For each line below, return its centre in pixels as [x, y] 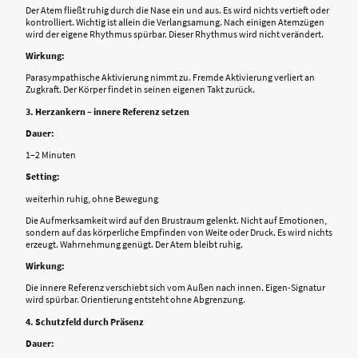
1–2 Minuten [51, 155]
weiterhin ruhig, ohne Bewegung [92, 198]
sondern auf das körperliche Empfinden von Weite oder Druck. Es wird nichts [179, 232]
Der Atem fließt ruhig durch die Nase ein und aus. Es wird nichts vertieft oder [177, 10]
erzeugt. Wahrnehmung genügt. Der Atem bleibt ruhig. [134, 244]
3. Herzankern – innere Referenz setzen [107, 111]
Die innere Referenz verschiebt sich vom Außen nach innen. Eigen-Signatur [175, 288]
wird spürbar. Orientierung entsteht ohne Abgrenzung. [135, 300]
